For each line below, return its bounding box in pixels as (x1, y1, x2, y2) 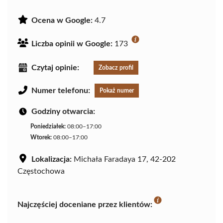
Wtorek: (30, 134, 52, 141)
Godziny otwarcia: (31, 108, 95, 116)
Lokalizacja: (31, 155, 72, 164)
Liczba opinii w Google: (31, 40, 112, 48)
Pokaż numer (100, 88, 134, 94)
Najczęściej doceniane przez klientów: (17, 201, 152, 209)
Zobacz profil (99, 65, 133, 71)
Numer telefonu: (31, 87, 90, 95)
